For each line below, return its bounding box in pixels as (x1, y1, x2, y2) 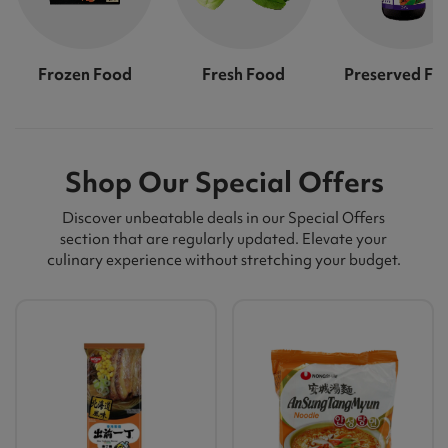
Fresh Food (202, 62, 286, 85)
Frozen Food (37, 62, 132, 85)
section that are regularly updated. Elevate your (60, 228, 388, 249)
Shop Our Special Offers (64, 162, 384, 201)
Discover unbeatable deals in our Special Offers (62, 207, 386, 228)
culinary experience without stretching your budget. (46, 249, 401, 270)
